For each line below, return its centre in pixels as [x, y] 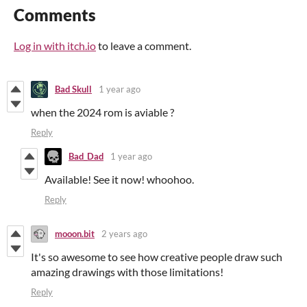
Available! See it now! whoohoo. [119, 179]
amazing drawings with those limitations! [127, 271]
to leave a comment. [144, 45]
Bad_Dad [86, 157]
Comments [55, 14]
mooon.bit [75, 234]
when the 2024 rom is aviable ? [102, 112]
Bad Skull [73, 89]
